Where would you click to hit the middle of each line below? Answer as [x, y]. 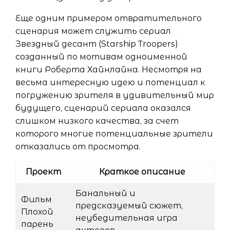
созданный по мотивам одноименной [101, 57]
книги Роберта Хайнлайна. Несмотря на [109, 70]
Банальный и [106, 194]
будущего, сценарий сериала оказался [103, 108]
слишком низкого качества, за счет [97, 121]
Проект [43, 172]
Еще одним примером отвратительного [109, 18]
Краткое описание [142, 172]
